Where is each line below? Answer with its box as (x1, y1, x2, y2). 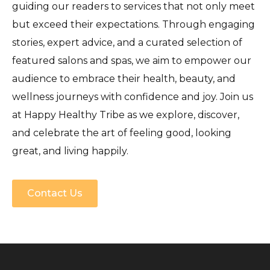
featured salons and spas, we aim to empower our (12, 54, 251, 66)
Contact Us (27, 187, 83, 199)
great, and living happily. (12, 145, 128, 157)
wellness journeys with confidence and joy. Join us (12, 90, 253, 102)
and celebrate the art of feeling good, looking (12, 127, 231, 139)
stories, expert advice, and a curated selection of (12, 36, 242, 48)
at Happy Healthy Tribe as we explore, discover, (12, 108, 239, 121)
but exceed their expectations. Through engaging (12, 18, 255, 30)
